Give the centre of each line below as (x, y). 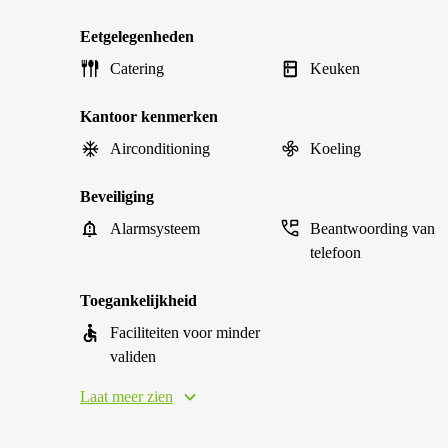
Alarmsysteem (155, 228)
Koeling (335, 148)
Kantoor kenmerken (149, 116)
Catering (137, 68)
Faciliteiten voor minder (185, 332)
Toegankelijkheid (138, 300)
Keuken (335, 68)
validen (133, 356)
